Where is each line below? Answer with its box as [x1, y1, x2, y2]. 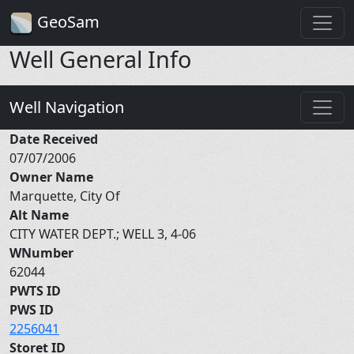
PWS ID [9, 300, 54, 318]
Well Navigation [9, 96, 124, 118]
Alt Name [9, 205, 69, 224]
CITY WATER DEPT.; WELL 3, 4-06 [9, 224, 199, 243]
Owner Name [9, 168, 93, 186]
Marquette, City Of [9, 186, 123, 205]
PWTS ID [9, 281, 61, 299]
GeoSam [33, 11, 100, 32]
